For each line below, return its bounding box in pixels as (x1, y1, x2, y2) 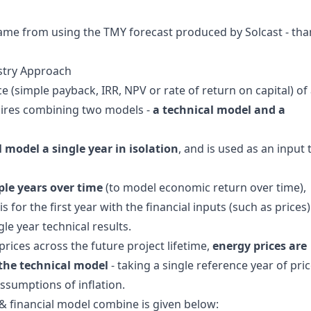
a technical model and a (153, 102, 285, 117)
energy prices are (212, 238, 307, 253)
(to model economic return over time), (103, 180, 306, 195)
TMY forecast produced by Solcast (103, 24, 283, 40)
